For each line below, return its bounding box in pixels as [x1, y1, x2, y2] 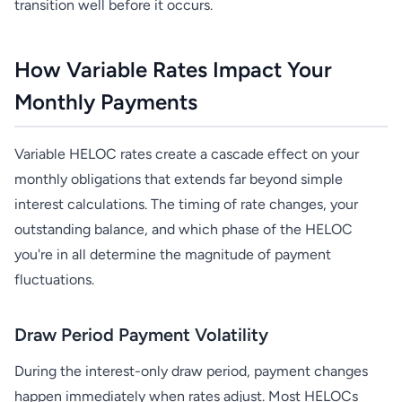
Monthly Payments [14, 89, 197, 115]
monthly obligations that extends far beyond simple [14, 170, 343, 188]
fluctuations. [14, 271, 94, 288]
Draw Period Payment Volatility [14, 324, 268, 345]
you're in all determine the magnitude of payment [14, 246, 331, 263]
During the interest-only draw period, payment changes [14, 363, 368, 380]
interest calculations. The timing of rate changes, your [14, 196, 358, 213]
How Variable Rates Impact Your [14, 57, 332, 83]
